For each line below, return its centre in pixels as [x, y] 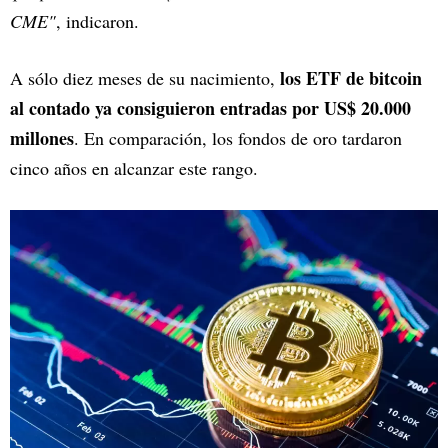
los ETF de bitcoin [351, 78]
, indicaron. [97, 21]
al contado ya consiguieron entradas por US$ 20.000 [210, 108]
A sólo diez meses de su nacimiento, [145, 78]
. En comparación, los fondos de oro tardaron [238, 138]
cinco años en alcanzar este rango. [134, 168]
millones [42, 138]
